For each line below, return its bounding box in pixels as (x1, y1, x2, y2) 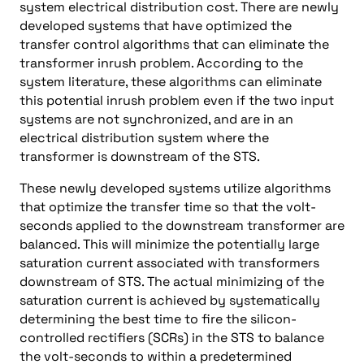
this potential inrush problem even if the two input (19, 92, 334, 109)
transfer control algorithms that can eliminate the (19, 36, 329, 53)
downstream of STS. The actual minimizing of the (19, 273, 324, 290)
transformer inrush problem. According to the (19, 54, 303, 71)
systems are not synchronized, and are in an (19, 110, 293, 128)
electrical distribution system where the (19, 129, 269, 146)
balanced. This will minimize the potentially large (19, 236, 319, 253)
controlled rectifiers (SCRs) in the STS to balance (19, 329, 324, 346)
